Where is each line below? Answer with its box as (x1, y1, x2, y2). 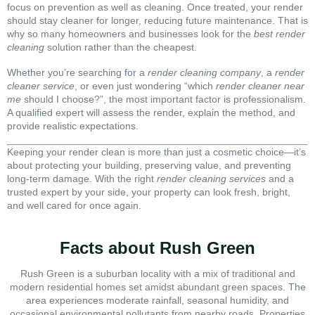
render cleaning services (157, 173, 266, 185)
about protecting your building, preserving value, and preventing (7, 160, 291, 172)
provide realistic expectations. (7, 120, 139, 131)
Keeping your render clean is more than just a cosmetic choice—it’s (7, 146, 306, 158)
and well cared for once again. (7, 200, 141, 212)
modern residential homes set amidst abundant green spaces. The (9, 281, 306, 292)
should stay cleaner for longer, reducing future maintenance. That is (7, 14, 308, 26)
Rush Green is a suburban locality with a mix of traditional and (20, 267, 295, 279)
